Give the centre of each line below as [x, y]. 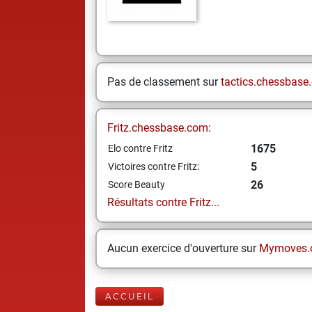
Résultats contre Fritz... [163, 202]
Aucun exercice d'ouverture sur [183, 248]
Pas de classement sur [164, 82]
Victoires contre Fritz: [154, 166]
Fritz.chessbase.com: [159, 128]
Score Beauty [136, 185]
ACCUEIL [130, 296]
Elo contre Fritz [140, 148]
